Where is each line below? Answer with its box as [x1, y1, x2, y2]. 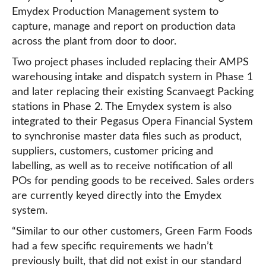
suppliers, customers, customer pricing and [12, 146, 213, 157]
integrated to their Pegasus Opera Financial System [12, 116, 253, 127]
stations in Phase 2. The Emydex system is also [12, 102, 232, 112]
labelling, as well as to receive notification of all [12, 161, 233, 172]
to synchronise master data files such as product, [12, 131, 242, 142]
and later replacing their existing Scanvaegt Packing [12, 87, 254, 97]
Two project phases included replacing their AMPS [12, 57, 249, 68]
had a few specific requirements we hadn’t [12, 241, 213, 252]
